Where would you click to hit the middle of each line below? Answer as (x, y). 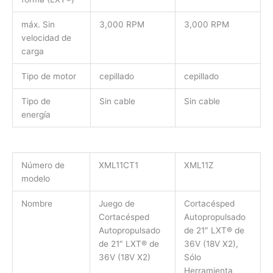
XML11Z (199, 165)
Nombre (37, 203)
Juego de (116, 203)
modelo (37, 178)
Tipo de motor (50, 76)
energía (37, 115)
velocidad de (46, 38)
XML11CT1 (118, 165)
